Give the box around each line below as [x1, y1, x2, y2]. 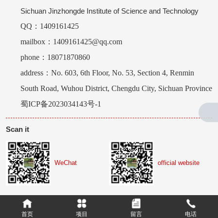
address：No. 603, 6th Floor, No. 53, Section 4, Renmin [20, 68, 194, 77]
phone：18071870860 [20, 53, 90, 61]
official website [158, 159, 200, 167]
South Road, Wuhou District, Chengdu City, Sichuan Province [20, 84, 212, 92]
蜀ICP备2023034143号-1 [20, 99, 101, 108]
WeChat [54, 159, 77, 167]
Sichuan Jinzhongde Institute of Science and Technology [20, 6, 199, 15]
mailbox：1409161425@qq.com [20, 37, 122, 46]
